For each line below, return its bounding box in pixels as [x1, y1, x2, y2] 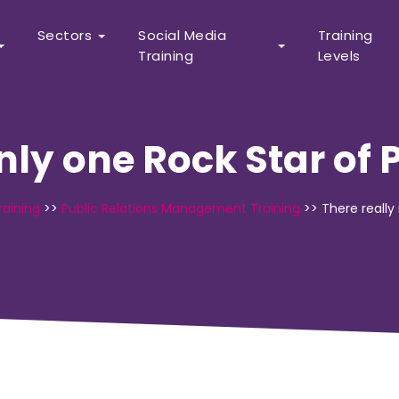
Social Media [138, 26, 227, 45]
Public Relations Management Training [61, 199, 300, 217]
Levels [317, 46, 361, 65]
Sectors [37, 26, 93, 45]
